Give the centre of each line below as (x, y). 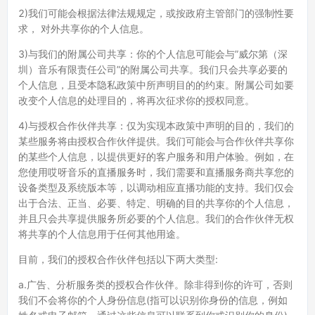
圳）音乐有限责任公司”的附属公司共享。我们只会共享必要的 (153, 69)
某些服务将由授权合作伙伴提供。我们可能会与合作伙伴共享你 (156, 141)
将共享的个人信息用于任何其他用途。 (102, 234)
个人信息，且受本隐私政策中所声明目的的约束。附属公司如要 (156, 85)
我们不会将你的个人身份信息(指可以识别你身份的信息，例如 (153, 300)
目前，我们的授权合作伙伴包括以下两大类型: (118, 259)
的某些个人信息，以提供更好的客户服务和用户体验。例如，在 (156, 156)
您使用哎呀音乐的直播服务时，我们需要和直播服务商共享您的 (156, 172)
